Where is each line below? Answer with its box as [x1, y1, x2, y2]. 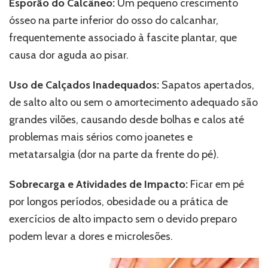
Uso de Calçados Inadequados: [9, 78, 159, 92]
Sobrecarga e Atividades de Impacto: [9, 178, 188, 191]
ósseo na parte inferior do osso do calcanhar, [9, 14, 218, 28]
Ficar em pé [188, 178, 244, 191]
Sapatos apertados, [159, 78, 254, 92]
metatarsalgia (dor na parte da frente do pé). [9, 148, 219, 162]
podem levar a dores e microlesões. [9, 230, 173, 243]
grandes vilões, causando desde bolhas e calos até [9, 113, 244, 127]
